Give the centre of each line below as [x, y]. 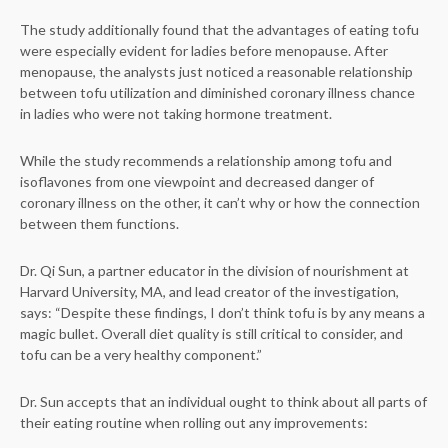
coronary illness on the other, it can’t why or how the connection [220, 202]
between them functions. [99, 223]
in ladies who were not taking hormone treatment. [176, 113]
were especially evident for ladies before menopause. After [204, 50]
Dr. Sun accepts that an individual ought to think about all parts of [223, 401]
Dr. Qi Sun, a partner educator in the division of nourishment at [214, 270]
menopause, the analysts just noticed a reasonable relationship [216, 71]
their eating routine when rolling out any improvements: [194, 422]
